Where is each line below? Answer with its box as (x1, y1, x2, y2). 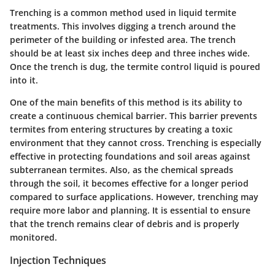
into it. (10, 74, 38, 87)
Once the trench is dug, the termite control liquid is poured (10, 61, 260, 73)
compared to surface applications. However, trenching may (10, 191, 258, 203)
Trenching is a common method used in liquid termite (10, 7, 236, 19)
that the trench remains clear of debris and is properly (10, 218, 239, 230)
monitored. (10, 231, 57, 244)
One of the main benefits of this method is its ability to (10, 96, 242, 109)
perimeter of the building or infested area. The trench (10, 34, 236, 46)
